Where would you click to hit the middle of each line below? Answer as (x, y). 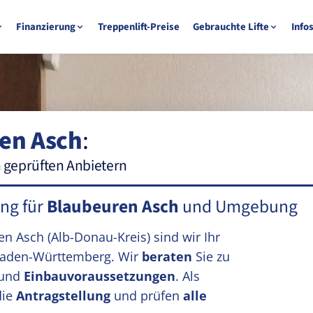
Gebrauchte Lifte (231, 27)
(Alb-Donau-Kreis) (99, 237)
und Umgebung (238, 207)
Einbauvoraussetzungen (100, 276)
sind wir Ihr (185, 237)
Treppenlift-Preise (139, 27)
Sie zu (211, 256)
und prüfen (147, 296)
